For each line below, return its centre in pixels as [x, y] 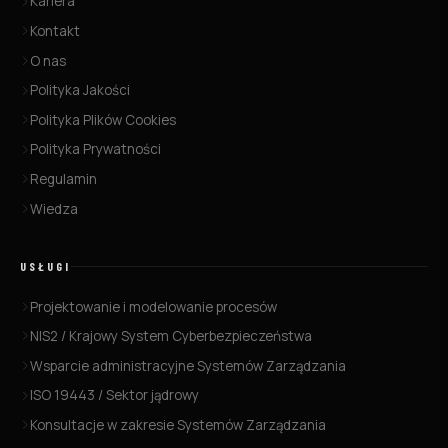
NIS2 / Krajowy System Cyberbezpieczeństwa [171, 336]
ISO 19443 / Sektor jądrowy [114, 395]
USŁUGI [45, 266]
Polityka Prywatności [95, 149]
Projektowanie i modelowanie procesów [153, 306]
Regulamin [63, 179]
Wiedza [54, 208]
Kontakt [55, 31]
